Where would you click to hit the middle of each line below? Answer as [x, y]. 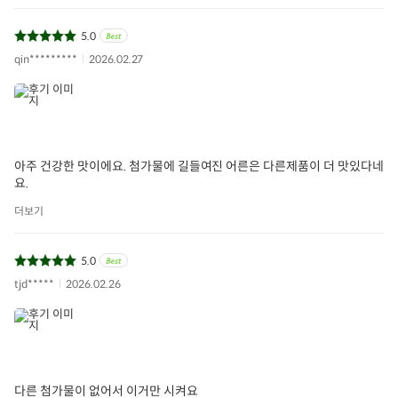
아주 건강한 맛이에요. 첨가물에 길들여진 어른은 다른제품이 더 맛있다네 [199, 166]
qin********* [46, 59]
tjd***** [34, 283]
